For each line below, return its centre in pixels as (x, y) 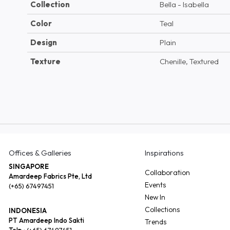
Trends (155, 222)
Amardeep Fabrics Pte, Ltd (50, 176)
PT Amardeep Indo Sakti (46, 220)
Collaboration (167, 172)
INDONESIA (27, 210)
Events (155, 185)
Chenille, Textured (189, 61)
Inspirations (164, 152)
